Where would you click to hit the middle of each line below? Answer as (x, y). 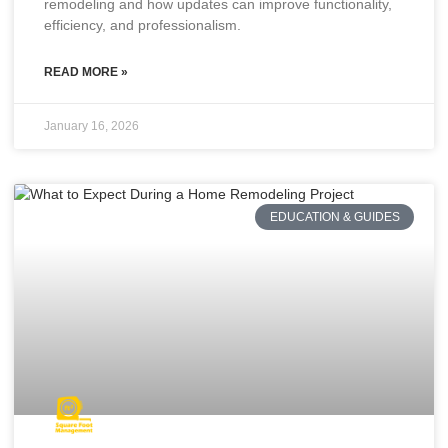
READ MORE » (86, 72)
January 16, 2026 (91, 126)
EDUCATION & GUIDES (334, 217)
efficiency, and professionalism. (142, 25)
